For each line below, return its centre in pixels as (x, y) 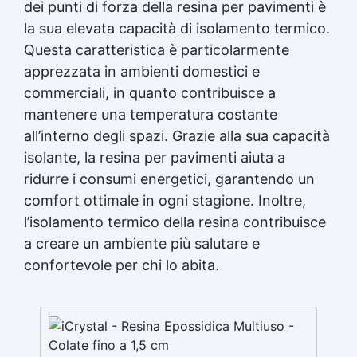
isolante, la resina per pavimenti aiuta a (155, 157)
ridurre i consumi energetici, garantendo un (169, 178)
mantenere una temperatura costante (151, 114)
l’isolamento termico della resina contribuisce (175, 222)
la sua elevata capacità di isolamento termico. (177, 28)
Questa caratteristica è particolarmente (157, 49)
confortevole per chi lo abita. (122, 265)
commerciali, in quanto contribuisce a (150, 92)
